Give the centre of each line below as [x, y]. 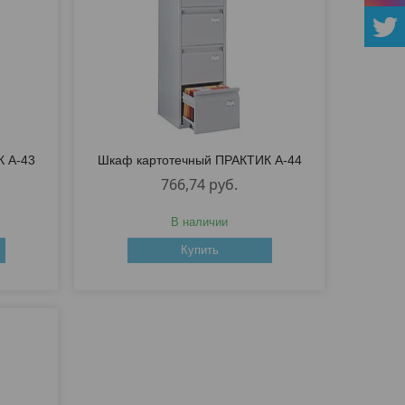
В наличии [200, 222]
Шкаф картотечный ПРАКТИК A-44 [199, 160]
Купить [199, 250]
